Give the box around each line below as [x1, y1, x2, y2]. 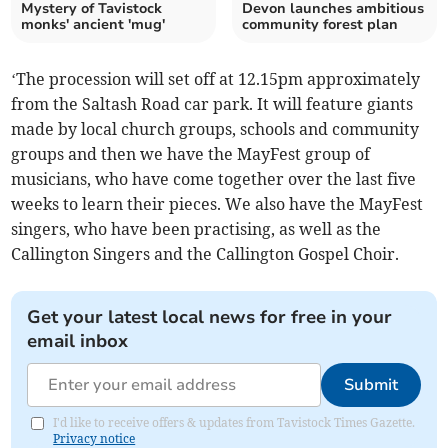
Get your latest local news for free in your [27, 305, 393, 330]
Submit [343, 374, 398, 397]
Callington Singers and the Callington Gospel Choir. [11, 244, 400, 265]
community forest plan [242, 15, 398, 35]
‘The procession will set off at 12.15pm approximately [11, 69, 421, 90]
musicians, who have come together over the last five [11, 169, 417, 190]
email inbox [27, 329, 129, 354]
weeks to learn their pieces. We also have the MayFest [11, 194, 424, 215]
